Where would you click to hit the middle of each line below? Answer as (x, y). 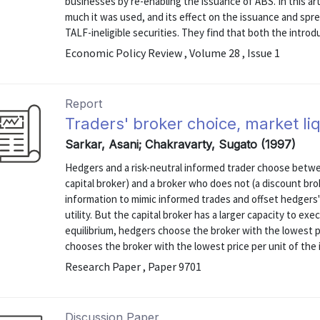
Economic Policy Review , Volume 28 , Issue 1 (173, 53)
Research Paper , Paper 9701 (134, 266)
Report (84, 104)
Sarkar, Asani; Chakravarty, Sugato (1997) (181, 144)
